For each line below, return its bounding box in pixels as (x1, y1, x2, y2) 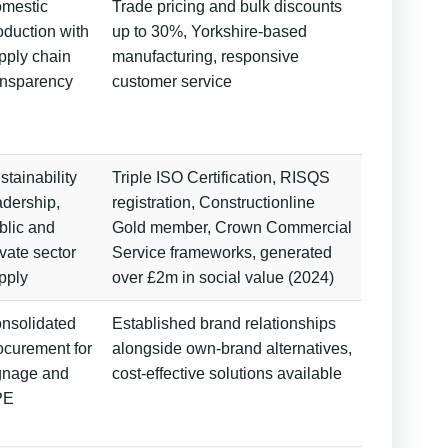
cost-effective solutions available (112, 365, 342, 382)
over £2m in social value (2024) (112, 269, 334, 286)
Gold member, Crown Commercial (112, 219, 352, 236)
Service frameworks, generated (112, 244, 332, 261)
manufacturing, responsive (112, 48, 299, 65)
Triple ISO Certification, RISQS (112, 169, 330, 186)
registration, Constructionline (112, 194, 315, 211)
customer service (112, 73, 232, 90)
